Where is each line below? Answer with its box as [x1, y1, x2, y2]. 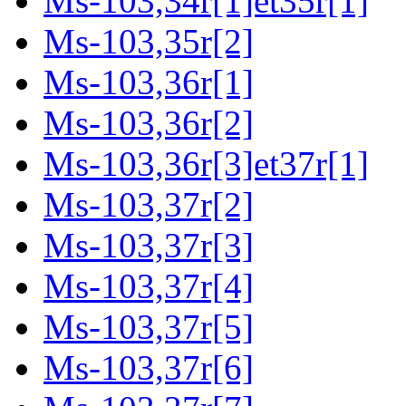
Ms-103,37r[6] [43, 348, 254, 388]
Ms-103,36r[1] [43, 63, 254, 102]
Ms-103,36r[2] [43, 103, 254, 143]
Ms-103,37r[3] [43, 226, 254, 266]
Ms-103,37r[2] [43, 185, 254, 225]
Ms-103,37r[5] [43, 307, 254, 347]
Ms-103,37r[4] [43, 266, 254, 306]
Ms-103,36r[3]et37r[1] [43, 144, 369, 184]
